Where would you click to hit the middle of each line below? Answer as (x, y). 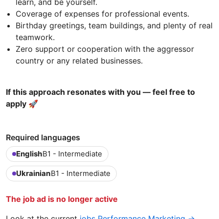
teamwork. (35, 37)
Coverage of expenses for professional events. (102, 13)
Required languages (43, 137)
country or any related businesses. (79, 60)
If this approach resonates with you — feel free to (100, 92)
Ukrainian (33, 173)
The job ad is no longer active (62, 199)
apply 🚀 (22, 103)
